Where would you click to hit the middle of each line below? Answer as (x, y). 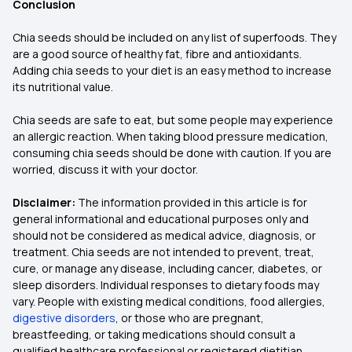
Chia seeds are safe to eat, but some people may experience (173, 120)
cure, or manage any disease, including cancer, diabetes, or (167, 268)
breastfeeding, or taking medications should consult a (154, 334)
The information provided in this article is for (191, 202)
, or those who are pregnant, (190, 318)
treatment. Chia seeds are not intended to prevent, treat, (163, 252)
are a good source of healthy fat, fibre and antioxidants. (157, 54)
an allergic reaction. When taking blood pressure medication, (170, 136)
